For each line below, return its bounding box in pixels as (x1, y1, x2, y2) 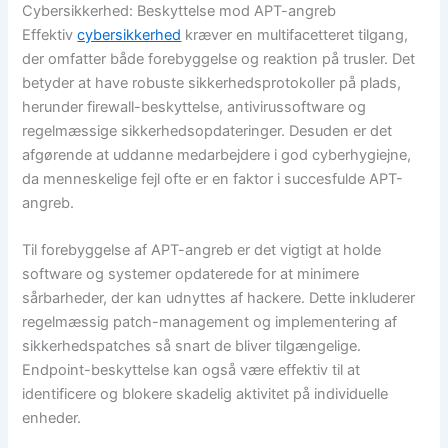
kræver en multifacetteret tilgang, (181, 25, 409, 44)
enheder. (22, 409, 82, 428)
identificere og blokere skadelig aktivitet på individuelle (22, 385, 389, 404)
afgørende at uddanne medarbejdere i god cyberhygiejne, (22, 145, 412, 164)
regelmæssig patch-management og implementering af (22, 313, 398, 332)
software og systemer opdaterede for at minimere (22, 265, 360, 284)
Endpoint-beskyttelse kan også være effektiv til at (22, 361, 361, 380)
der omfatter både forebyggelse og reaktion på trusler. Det (22, 49, 416, 68)
